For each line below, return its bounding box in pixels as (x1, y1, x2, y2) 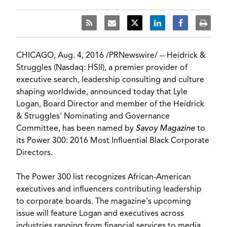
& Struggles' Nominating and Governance (16, 112, 170, 121)
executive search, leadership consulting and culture (16, 76, 204, 84)
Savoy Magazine (136, 125, 195, 133)
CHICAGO (16, 52, 54, 60)
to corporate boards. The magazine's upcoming (16, 198, 191, 206)
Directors (16, 149, 51, 157)
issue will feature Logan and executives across (16, 210, 184, 218)
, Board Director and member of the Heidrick (39, 100, 204, 108)
